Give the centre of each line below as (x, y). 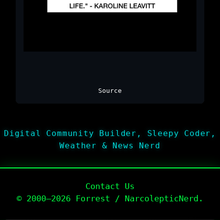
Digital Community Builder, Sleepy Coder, (110, 133)
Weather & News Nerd (110, 145)
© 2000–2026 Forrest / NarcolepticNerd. (110, 198)
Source (110, 90)
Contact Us (110, 186)
